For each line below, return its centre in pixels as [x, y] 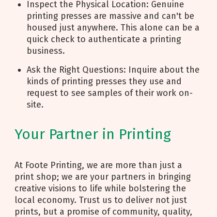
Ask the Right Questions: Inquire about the [113, 70]
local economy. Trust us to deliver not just [101, 200]
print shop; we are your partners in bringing [103, 177]
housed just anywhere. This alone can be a [113, 28]
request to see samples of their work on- [110, 93]
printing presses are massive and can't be [110, 16]
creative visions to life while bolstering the [100, 188]
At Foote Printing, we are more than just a [98, 165]
